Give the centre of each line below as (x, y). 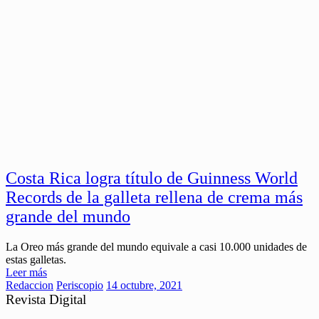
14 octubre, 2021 (144, 285)
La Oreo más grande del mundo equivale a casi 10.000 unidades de (156, 246)
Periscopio (80, 285)
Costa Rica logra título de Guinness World (152, 178)
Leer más (26, 272)
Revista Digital (46, 299)
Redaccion (30, 285)
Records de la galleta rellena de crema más (154, 197)
